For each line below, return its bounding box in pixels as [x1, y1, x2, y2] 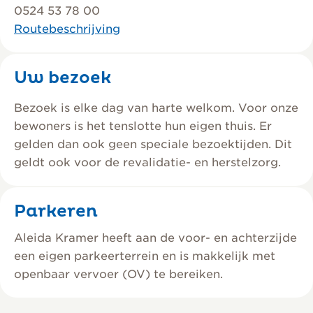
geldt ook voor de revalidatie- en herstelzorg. [14, 156, 281, 169]
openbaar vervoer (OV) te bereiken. [14, 268, 223, 281]
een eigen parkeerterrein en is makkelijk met [14, 249, 275, 263]
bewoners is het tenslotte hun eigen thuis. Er [14, 119, 272, 133]
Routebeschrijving [14, 22, 120, 36]
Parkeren [14, 201, 98, 222]
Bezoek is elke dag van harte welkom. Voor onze [14, 101, 298, 115]
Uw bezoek [14, 68, 111, 89]
